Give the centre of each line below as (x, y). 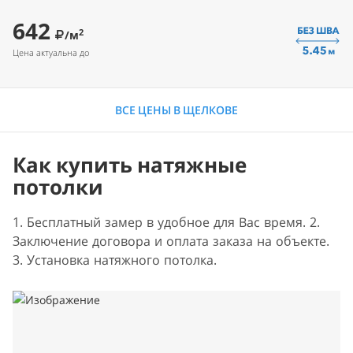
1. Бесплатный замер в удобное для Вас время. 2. (166, 222)
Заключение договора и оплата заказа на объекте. (171, 241)
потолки (58, 187)
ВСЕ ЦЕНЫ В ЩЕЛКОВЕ (176, 110)
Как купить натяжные (130, 165)
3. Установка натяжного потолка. (115, 260)
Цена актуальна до (51, 52)
